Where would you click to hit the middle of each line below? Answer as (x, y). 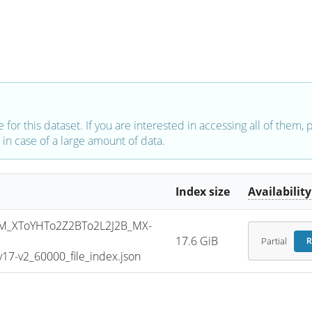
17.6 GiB (197, 241)
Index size (203, 192)
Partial (274, 241)
